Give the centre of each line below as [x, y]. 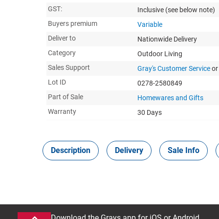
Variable [150, 24]
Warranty [62, 111]
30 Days [150, 112]
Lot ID [57, 82]
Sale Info [184, 150]
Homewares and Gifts [170, 98]
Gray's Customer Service [174, 68]
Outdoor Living [160, 54]
